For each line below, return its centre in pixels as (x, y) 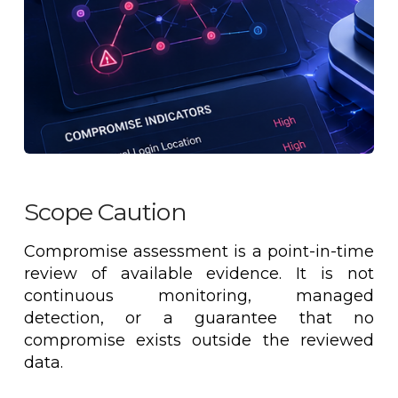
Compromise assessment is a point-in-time (199, 251)
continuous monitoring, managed (199, 295)
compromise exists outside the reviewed (199, 340)
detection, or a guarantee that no (199, 318)
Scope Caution (105, 212)
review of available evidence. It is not (199, 273)
